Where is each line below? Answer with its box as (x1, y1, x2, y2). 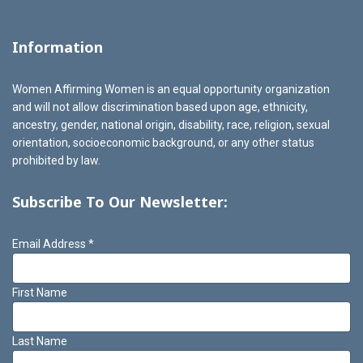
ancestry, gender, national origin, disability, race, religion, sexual (12, 118, 330, 131)
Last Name (12, 335, 67, 348)
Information (12, 37, 103, 57)
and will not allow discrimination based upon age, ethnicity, (12, 100, 308, 113)
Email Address (12, 237, 88, 250)
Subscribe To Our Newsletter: (12, 192, 228, 211)
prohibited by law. (12, 154, 100, 167)
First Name (12, 286, 67, 299)
